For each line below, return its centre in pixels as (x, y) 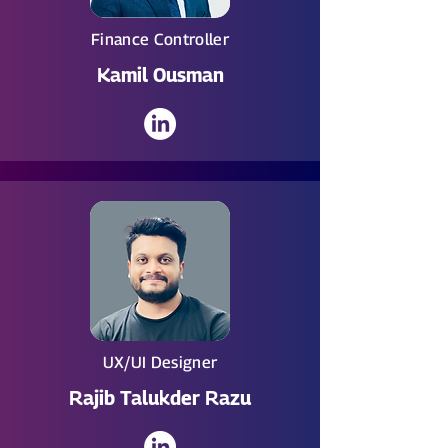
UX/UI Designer (160, 362)
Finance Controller (160, 39)
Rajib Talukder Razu (160, 398)
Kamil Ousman (160, 75)
